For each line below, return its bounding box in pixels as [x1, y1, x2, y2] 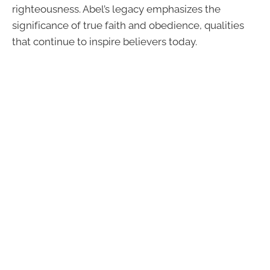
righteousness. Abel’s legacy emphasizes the [12, 3, 221, 16]
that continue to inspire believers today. [12, 36, 197, 48]
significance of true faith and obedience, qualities [12, 19, 244, 32]
